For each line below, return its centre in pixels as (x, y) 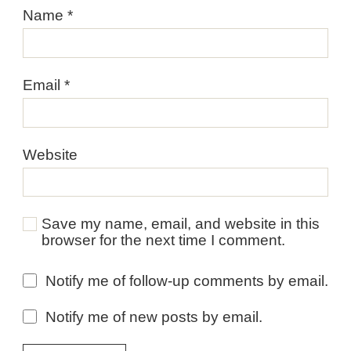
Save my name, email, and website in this (180, 224)
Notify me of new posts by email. (154, 317)
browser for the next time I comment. (163, 241)
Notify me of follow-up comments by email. (186, 281)
